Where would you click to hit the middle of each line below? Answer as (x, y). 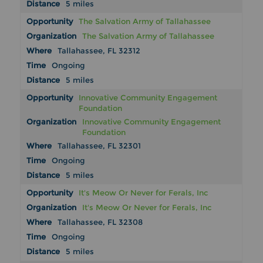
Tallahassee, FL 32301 (100, 146)
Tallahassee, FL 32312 (99, 51)
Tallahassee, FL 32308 (100, 222)
